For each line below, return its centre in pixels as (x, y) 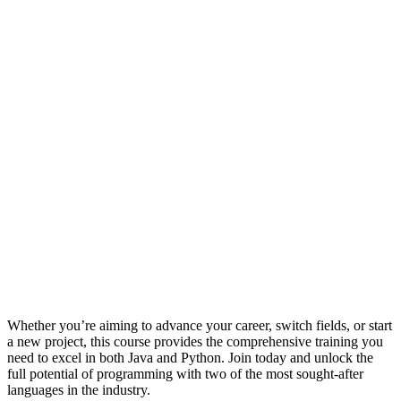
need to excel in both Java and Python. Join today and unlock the (190, 357)
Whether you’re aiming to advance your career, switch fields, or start (200, 325)
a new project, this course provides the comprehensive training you (195, 341)
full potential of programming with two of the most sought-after (185, 373)
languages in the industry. (79, 389)
